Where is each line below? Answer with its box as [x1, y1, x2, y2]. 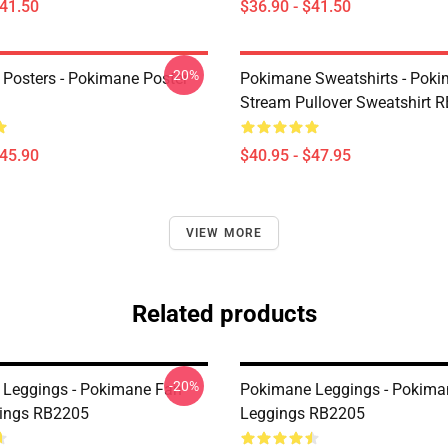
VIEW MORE [185, 226, 263, 240]
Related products [131, 300, 317, 328]
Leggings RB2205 [240, 404, 365, 423]
